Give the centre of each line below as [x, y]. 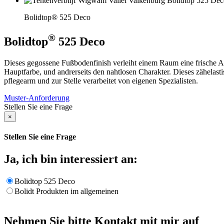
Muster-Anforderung [37, 98]
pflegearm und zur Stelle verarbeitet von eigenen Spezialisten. [101, 81]
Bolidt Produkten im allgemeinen [66, 191]
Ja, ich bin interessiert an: [71, 159]
